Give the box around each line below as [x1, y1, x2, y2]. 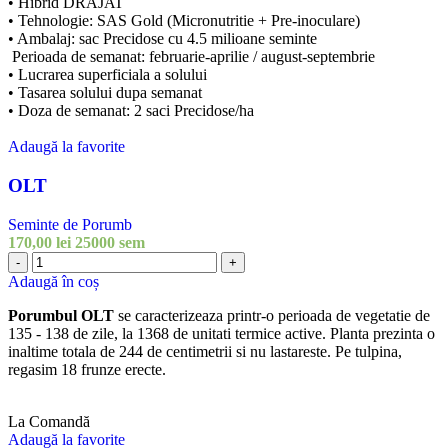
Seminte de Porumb [8, 215, 132, 233]
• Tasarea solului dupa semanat [8, 84, 202, 102]
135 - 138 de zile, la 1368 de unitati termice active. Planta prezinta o [8, 324, 435, 342]
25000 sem [75, 233, 145, 251]
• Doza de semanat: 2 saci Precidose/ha [8, 102, 254, 120]
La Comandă [8, 412, 90, 430]
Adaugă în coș [8, 272, 99, 290]
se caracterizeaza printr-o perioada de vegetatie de [114, 306, 430, 324]
